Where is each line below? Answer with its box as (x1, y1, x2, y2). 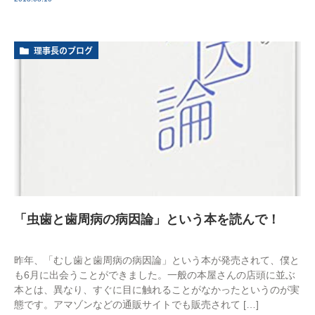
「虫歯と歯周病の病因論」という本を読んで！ (14, 212, 280, 226)
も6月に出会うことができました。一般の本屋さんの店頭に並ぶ (14, 269, 295, 281)
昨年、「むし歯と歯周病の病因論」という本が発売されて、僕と (14, 254, 300, 266)
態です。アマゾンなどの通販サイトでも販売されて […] (14, 298, 259, 310)
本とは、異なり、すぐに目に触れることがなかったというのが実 (14, 283, 300, 295)
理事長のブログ (34, 46, 93, 55)
